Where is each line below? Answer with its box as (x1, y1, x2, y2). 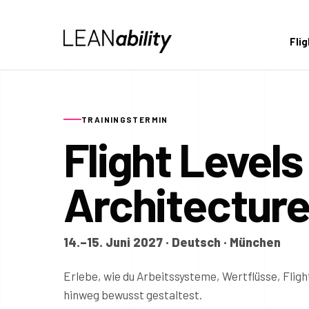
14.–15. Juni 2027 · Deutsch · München (63, 235, 281, 250)
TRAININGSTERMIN (81, 114, 168, 124)
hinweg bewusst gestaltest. (63, 288, 202, 302)
